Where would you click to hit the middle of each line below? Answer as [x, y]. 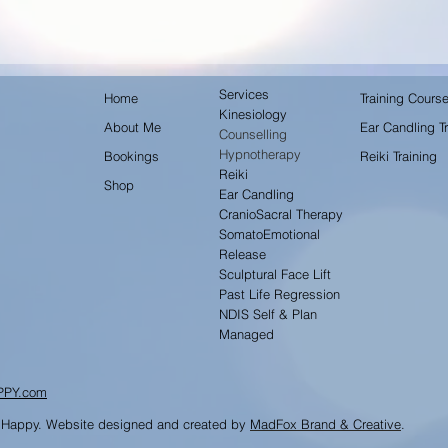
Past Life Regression [279, 294]
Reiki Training [398, 156]
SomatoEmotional [269, 234]
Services [244, 94]
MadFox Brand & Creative [325, 424]
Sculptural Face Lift [275, 274]
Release [242, 254]
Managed [246, 334]
